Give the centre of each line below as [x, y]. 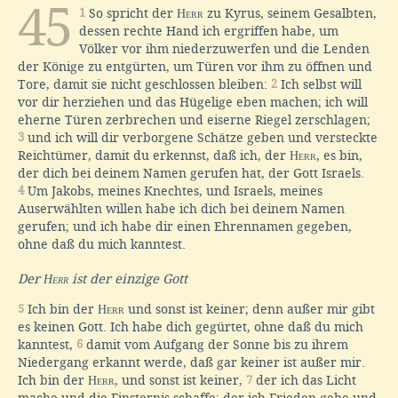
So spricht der [131, 13]
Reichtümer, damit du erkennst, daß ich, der [154, 155]
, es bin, [339, 155]
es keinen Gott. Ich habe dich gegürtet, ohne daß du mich [191, 326]
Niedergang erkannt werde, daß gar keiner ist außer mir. [191, 362]
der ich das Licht [304, 380]
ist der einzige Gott [128, 279]
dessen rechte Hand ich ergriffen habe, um [209, 31]
